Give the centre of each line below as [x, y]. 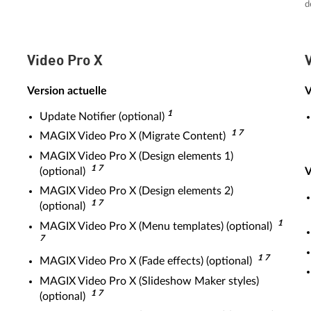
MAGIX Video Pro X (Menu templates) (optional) [159, 226]
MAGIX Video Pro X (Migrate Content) [135, 136]
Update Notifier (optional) [102, 116]
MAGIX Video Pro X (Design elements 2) [136, 191]
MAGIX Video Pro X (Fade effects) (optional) [149, 261]
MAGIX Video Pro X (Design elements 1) [136, 156]
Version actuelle [67, 91]
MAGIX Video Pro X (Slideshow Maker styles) [149, 281]
